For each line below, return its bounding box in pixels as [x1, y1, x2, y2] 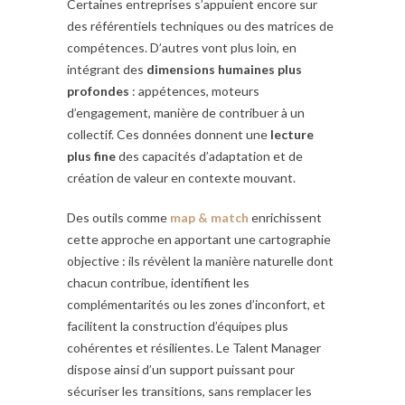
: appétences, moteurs [129, 83, 259, 99]
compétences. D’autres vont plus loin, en [67, 40, 297, 56]
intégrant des [67, 61, 146, 78]
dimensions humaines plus [146, 61, 302, 78]
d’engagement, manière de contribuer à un [67, 105, 305, 121]
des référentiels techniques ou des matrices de [67, 18, 334, 34]
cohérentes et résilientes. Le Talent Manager [67, 340, 321, 356]
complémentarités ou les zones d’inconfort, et [67, 297, 325, 313]
